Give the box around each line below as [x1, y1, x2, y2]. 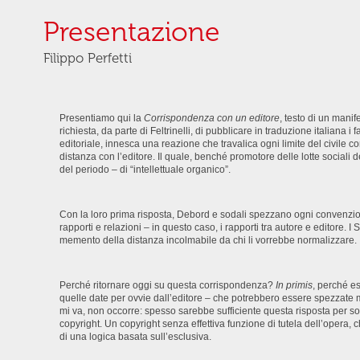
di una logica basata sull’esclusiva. [59, 331, 211, 342]
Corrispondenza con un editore [143, 112, 280, 123]
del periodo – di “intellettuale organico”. [59, 164, 233, 174]
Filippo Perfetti [43, 50, 132, 66]
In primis [275, 280, 313, 290]
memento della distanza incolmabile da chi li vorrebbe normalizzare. [59, 235, 357, 245]
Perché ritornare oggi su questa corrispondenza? [59, 280, 276, 290]
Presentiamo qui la [59, 112, 144, 123]
